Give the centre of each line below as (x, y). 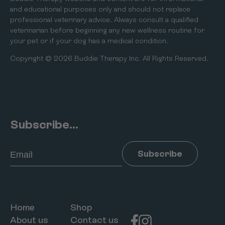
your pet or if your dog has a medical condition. (89, 41)
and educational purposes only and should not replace (100, 9)
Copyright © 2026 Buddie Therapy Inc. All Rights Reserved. (109, 59)
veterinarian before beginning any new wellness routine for (107, 30)
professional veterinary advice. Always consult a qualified (104, 20)
